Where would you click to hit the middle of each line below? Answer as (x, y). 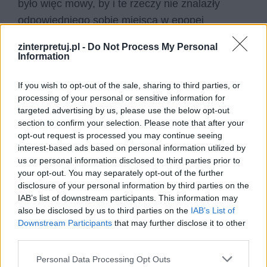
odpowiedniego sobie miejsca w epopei (111, 20)
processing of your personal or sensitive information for (122, 98)
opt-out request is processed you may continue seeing (120, 135)
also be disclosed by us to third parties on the (104, 210)
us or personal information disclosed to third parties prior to (129, 160)
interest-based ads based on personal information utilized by (132, 148)
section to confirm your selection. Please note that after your (131, 123)
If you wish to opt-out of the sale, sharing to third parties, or (129, 85)
